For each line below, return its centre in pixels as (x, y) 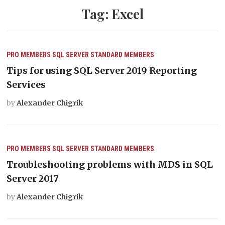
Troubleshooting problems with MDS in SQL (110, 164)
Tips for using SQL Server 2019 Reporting (102, 70)
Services (26, 84)
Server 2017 (33, 178)
